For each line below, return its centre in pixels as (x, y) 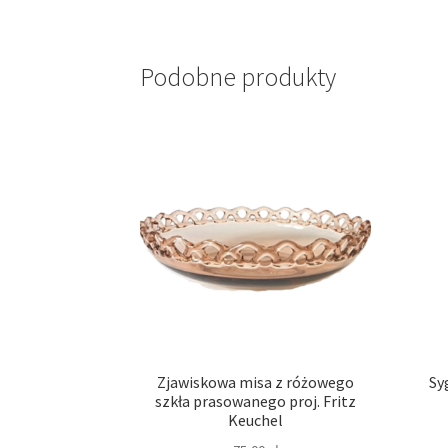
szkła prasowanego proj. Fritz (256, 401)
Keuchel (256, 420)
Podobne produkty (238, 77)
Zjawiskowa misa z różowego (256, 382)
